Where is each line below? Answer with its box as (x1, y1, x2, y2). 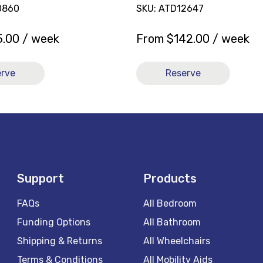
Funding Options (17, 217, 91, 228)
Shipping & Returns (17, 235, 103, 247)
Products (143, 171, 197, 186)
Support (17, 171, 65, 186)
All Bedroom (143, 198, 197, 209)
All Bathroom (143, 217, 201, 228)
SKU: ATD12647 (136, 2, 204, 14)
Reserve (165, 67, 201, 79)
